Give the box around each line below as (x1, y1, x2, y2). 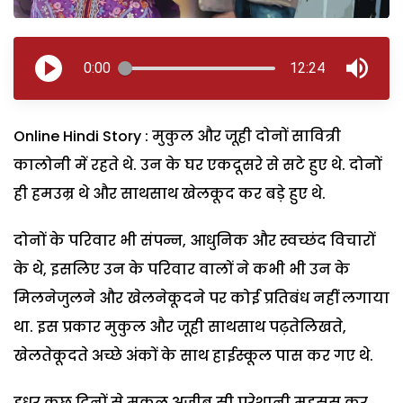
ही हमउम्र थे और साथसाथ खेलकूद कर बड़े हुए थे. (13, 183, 326, 204)
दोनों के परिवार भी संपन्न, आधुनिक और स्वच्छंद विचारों (13, 229, 375, 251)
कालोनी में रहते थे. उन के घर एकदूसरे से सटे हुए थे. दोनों (13, 154, 381, 175)
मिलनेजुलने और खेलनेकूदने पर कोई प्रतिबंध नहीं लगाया (13, 287, 390, 309)
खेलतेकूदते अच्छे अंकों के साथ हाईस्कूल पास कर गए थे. (13, 345, 373, 366)
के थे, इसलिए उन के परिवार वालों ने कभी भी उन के (13, 258, 350, 280)
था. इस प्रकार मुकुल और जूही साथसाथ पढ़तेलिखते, (13, 316, 346, 337)
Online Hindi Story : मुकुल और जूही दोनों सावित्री (13, 125, 341, 147)
